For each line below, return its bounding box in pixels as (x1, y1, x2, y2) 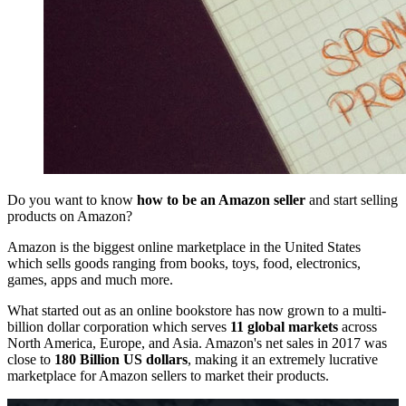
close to (7, 351, 54, 367)
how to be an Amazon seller (137, 191, 305, 208)
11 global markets (230, 318, 338, 334)
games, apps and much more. (7, 271, 173, 287)
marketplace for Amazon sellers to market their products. (7, 367, 329, 383)
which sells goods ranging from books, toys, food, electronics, (7, 255, 361, 271)
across (338, 318, 377, 334)
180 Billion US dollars (54, 351, 188, 367)
